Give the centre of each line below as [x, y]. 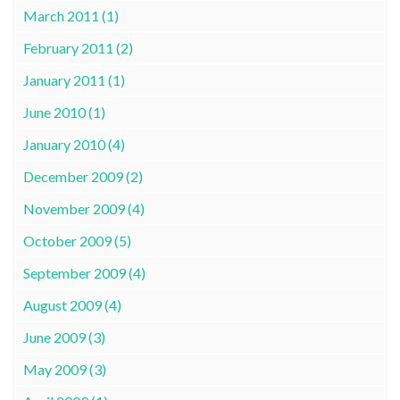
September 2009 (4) [84, 272]
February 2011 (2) [78, 47]
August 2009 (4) [72, 304]
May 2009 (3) [65, 369]
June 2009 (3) [64, 337]
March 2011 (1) [71, 15]
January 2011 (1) [74, 79]
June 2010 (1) [64, 112]
